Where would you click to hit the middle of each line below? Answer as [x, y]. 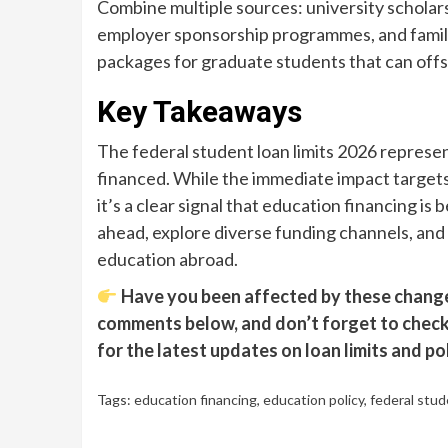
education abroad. [167, 259]
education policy [313, 399]
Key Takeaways [199, 111]
